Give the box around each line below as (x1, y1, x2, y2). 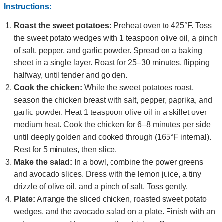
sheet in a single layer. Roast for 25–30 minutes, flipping (14, 58, 210, 67)
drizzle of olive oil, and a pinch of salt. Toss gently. (14, 182, 188, 191)
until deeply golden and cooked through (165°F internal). (14, 132, 211, 141)
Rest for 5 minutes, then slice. (14, 145, 117, 154)
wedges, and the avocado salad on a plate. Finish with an (14, 207, 215, 216)
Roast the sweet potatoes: (14, 21, 111, 30)
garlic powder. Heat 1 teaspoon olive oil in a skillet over (14, 108, 207, 116)
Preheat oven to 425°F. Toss (111, 21, 212, 30)
